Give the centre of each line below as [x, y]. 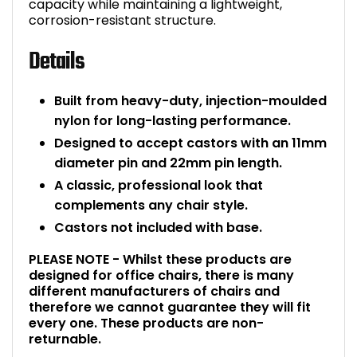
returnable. [65, 339]
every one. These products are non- [146, 323]
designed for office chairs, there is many [161, 275]
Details [57, 63]
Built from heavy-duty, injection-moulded [190, 100]
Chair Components [295, 185]
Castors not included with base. [158, 228]
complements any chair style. [151, 205]
